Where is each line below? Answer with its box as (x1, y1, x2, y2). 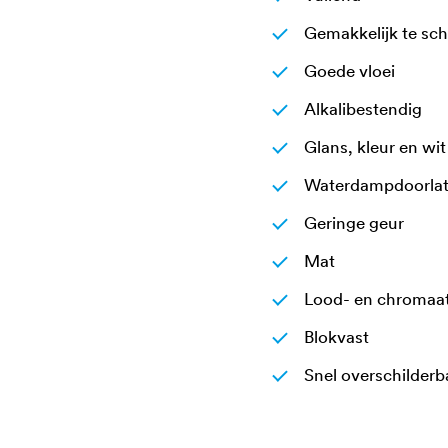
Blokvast (304, 326, 369, 348)
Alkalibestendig (304, 98, 422, 120)
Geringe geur (304, 212, 404, 234)
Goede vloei (304, 60, 395, 82)
